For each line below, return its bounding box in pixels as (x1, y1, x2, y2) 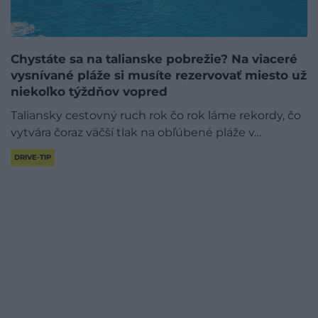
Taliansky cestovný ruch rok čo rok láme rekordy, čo (11, 109, 301, 123)
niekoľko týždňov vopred (11, 84, 168, 99)
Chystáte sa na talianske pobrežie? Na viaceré (11, 52, 297, 67)
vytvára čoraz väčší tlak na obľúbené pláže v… (11, 126, 261, 140)
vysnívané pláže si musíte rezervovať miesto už (11, 68, 307, 83)
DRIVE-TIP (14, 153, 51, 163)
